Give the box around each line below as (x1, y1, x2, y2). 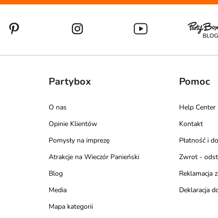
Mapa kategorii (48, 201, 93, 211)
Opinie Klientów (48, 119, 97, 128)
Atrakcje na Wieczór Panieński (48, 152, 139, 162)
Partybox (48, 74, 91, 88)
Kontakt (179, 119, 203, 128)
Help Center (179, 102, 216, 112)
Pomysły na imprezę (48, 135, 109, 145)
